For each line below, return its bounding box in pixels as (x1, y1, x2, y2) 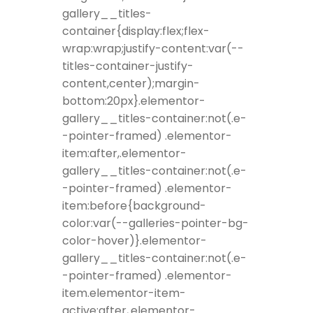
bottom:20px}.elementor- (62, 93, 205, 110)
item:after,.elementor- (62, 145, 187, 162)
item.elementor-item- (62, 285, 186, 302)
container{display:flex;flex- (62, 23, 210, 40)
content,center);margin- (62, 75, 200, 92)
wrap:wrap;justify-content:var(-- (62, 41, 244, 57)
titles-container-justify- (62, 58, 194, 75)
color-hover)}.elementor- (62, 233, 207, 249)
